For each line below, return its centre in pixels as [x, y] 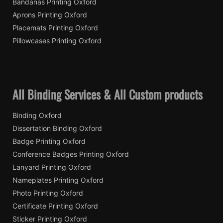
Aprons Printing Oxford [50, 14]
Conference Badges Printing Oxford [71, 154]
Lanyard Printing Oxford [52, 167]
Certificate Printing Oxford [55, 206]
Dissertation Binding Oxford [57, 128]
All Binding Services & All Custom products [108, 94]
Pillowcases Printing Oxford [57, 40]
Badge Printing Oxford [49, 141]
